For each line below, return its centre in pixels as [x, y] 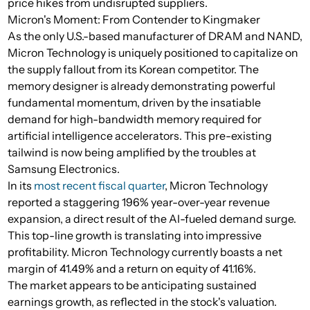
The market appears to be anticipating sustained [132, 285]
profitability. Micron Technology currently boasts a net [145, 252]
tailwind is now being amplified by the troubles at [132, 153]
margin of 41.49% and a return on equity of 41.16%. [132, 269]
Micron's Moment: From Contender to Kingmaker [134, 20]
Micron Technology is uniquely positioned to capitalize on [153, 53]
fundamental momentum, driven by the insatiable [134, 103]
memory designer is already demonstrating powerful [142, 86]
